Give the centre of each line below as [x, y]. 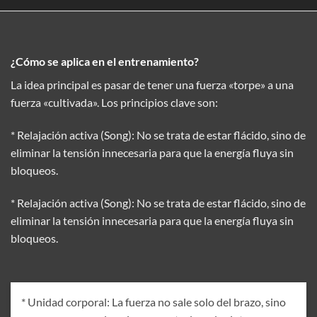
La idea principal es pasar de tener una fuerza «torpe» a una [152, 84]
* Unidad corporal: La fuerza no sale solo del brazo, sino [154, 302]
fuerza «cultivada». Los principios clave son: [114, 102]
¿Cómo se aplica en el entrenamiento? [105, 61]
